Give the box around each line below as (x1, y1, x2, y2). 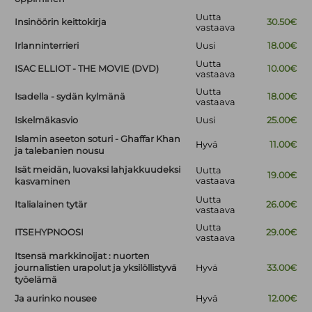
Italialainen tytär (15, 199, 88, 210)
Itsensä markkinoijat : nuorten (15, 251, 150, 262)
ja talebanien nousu (15, 146, 105, 157)
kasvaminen (15, 176, 71, 187)
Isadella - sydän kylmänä (15, 91, 126, 102)
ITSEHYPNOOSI (15, 227, 84, 238)
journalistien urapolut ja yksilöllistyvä (15, 263, 178, 274)
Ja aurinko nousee (15, 293, 97, 304)
